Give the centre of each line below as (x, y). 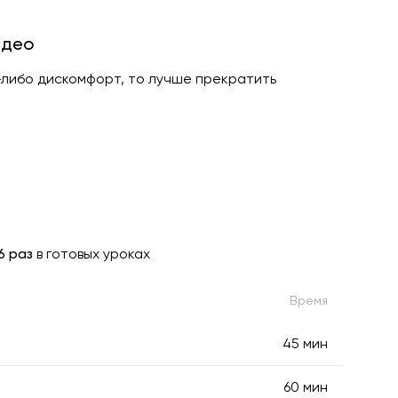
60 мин (306, 386)
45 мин (305, 343)
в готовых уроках (92, 253)
